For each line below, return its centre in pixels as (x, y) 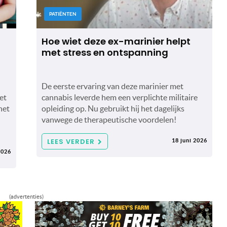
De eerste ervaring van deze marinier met (112, 86)
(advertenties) (26, 196)
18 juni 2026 (190, 140)
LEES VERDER (71, 141)
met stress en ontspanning (105, 52)
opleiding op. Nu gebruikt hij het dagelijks (113, 108)
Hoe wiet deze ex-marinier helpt (116, 41)
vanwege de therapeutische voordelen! (109, 119)
